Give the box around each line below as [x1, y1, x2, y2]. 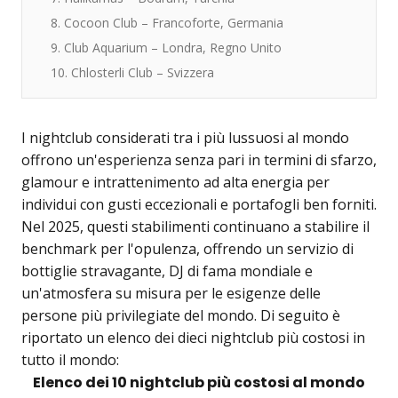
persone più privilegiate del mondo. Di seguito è [21, 306, 340, 326]
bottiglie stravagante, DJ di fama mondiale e [21, 261, 313, 282]
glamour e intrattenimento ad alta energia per [21, 172, 330, 193]
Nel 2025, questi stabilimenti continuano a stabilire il [21, 217, 370, 237]
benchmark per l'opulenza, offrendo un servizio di [21, 239, 354, 259]
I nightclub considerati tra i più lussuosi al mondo [21, 128, 349, 148]
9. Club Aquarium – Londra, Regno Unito [51, 39, 282, 57]
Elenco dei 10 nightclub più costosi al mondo [33, 372, 365, 394]
